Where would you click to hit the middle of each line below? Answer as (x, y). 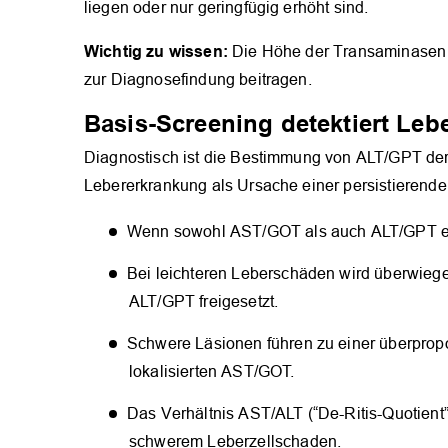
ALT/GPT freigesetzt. (204, 301)
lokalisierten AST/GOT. (212, 371)
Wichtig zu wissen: (156, 52)
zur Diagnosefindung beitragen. (198, 80)
